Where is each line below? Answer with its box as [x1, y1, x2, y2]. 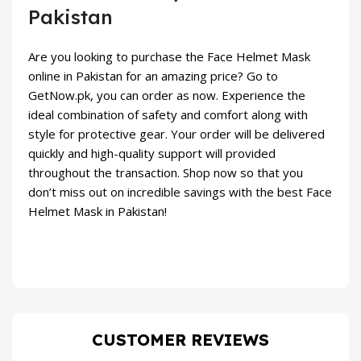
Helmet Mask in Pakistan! [28, 202, 167, 219]
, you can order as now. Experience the [90, 86, 305, 103]
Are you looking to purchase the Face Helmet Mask [28, 48, 310, 64]
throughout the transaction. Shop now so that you [28, 164, 303, 180]
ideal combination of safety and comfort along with [28, 106, 308, 122]
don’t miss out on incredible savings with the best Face [28, 183, 332, 200]
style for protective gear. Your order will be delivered [28, 125, 325, 142]
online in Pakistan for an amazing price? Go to [28, 67, 278, 84]
